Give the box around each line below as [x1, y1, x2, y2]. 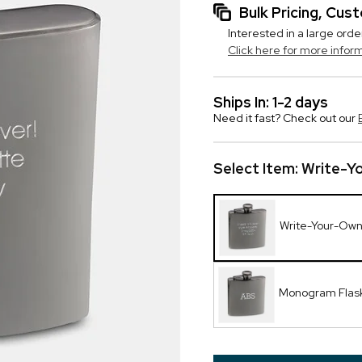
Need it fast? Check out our [213, 111, 358, 125]
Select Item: [213, 159, 301, 178]
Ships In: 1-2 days [213, 93, 328, 112]
